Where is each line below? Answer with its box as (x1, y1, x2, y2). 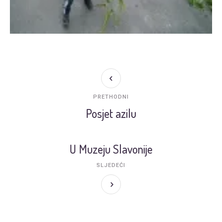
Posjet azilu (86, 106, 136, 121)
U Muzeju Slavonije (69, 141, 153, 157)
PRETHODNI (93, 94, 129, 101)
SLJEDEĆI (96, 162, 126, 169)
